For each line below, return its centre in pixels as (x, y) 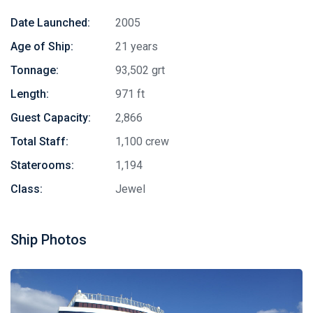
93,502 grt (140, 70)
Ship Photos (49, 240)
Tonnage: (35, 70)
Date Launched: (50, 23)
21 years (137, 46)
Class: (27, 189)
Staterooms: (42, 165)
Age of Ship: (42, 46)
